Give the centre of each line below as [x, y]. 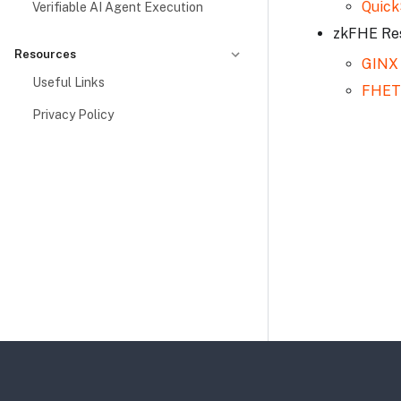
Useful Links [68, 82]
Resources [45, 54]
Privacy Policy [73, 115]
